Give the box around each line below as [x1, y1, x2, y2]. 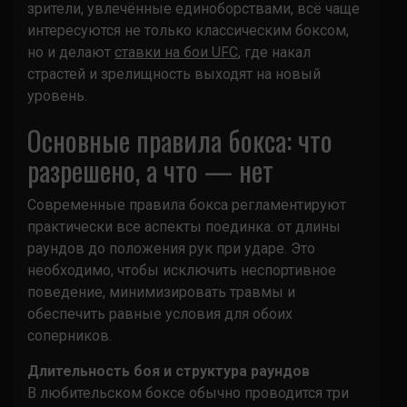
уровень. [27, 86, 87, 104]
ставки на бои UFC [114, 43, 238, 61]
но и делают [27, 43, 114, 61]
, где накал [238, 43, 311, 61]
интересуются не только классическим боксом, [27, 21, 349, 39]
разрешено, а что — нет [27, 149, 273, 191]
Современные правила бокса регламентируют [27, 195, 346, 213]
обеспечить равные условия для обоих [27, 304, 293, 323]
